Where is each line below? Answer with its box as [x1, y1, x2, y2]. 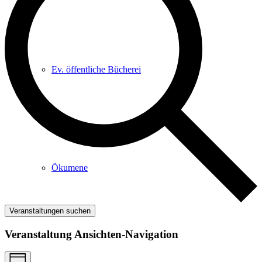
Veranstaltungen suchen [9, 206, 91, 215]
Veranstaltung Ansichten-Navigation [5, 227, 178, 240]
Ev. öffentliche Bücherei [51, 64, 141, 74]
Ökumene [51, 163, 88, 173]
